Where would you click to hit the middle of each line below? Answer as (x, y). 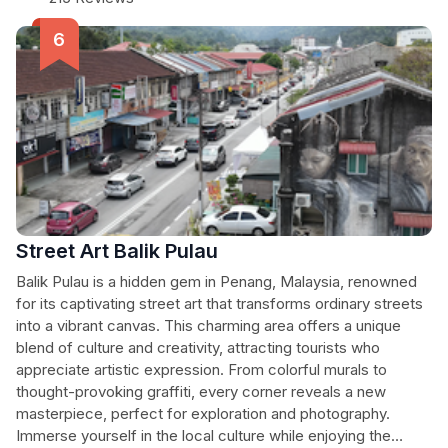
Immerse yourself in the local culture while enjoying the (203, 435)
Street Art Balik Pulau (117, 251)
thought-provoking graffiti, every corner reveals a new (201, 391)
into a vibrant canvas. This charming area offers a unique (208, 325)
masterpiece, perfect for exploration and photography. (203, 413)
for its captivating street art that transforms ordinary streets (219, 303)
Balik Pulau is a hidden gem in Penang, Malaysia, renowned (216, 281)
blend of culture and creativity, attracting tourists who (198, 347)
